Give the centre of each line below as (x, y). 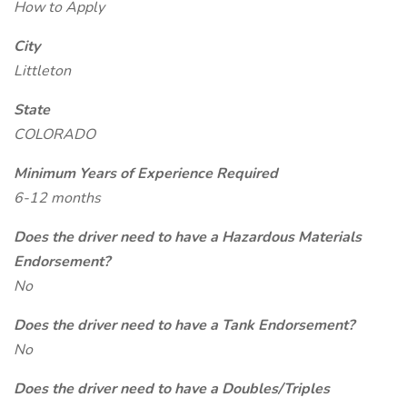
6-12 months (57, 198)
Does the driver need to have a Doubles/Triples (172, 389)
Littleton (42, 71)
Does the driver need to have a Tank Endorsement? (184, 325)
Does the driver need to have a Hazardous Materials (188, 237)
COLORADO (55, 134)
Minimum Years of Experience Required (146, 174)
